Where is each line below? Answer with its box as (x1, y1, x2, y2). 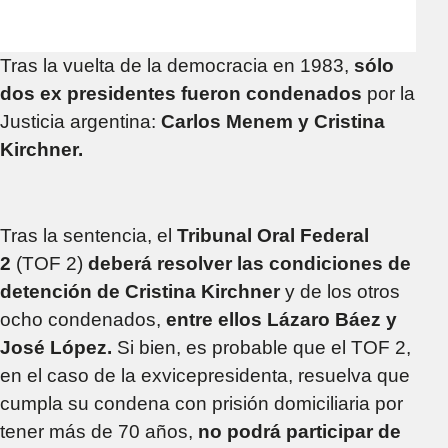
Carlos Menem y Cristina (161, 110, 385, 132)
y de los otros (285, 280, 400, 302)
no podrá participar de (198, 420, 401, 442)
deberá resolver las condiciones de (88, 252, 411, 274)
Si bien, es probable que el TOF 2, (112, 336, 411, 358)
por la (367, 82, 415, 104)
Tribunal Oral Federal (177, 224, 369, 246)
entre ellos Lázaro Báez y (166, 308, 397, 330)
